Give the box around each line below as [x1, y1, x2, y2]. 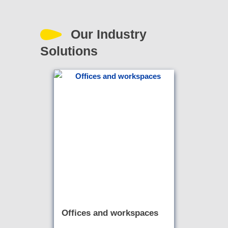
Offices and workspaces [61, 208, 158, 218]
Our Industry [71, 27, 147, 42]
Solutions [40, 44, 98, 59]
